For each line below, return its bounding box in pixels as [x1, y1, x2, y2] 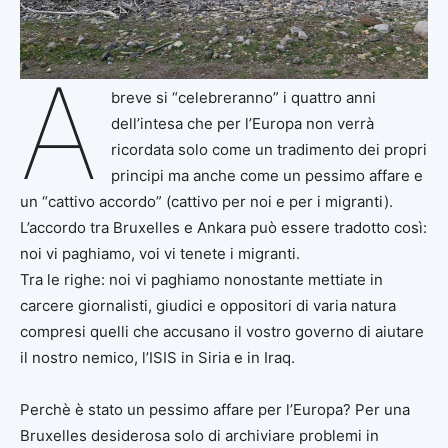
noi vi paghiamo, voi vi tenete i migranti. [20, 243, 300, 263]
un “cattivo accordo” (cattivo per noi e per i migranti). [20, 191, 393, 211]
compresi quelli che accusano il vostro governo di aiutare [20, 321, 424, 341]
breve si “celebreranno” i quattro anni [110, 87, 376, 107]
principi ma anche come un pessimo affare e [110, 165, 423, 185]
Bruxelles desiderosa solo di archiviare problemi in [20, 425, 379, 445]
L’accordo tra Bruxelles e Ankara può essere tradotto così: [20, 217, 427, 237]
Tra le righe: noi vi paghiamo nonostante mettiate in [20, 269, 383, 289]
